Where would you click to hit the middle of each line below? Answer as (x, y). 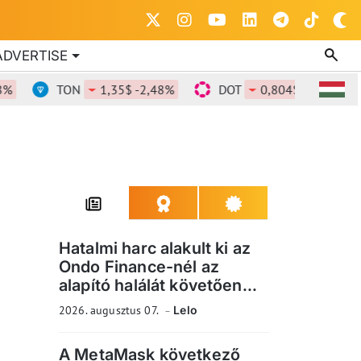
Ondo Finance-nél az (139, 267)
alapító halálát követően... (158, 285)
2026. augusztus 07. (110, 310)
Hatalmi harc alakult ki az (155, 248)
